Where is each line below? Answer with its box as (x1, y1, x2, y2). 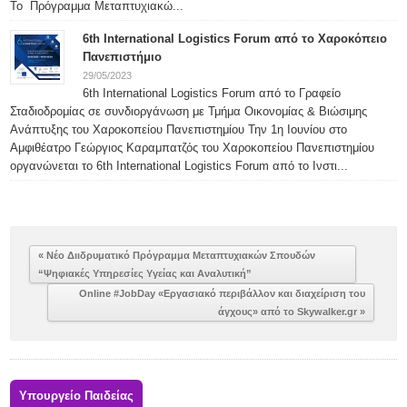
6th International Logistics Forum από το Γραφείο (83, 85, 342, 100)
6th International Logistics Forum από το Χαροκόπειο (83, 31, 388, 45)
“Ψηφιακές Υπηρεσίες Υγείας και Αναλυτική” (38, 267, 253, 279)
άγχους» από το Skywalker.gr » (217, 305, 365, 317)
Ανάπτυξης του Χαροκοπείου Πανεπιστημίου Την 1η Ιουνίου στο (10, 122, 348, 136)
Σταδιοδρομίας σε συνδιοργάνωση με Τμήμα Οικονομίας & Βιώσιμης (10, 104, 368, 118)
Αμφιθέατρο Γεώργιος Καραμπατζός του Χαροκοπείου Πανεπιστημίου (10, 140, 375, 154)
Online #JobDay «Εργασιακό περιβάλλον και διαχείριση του (78, 287, 365, 299)
